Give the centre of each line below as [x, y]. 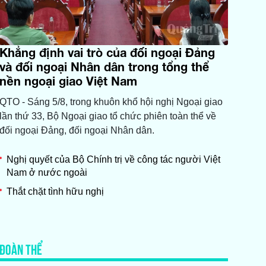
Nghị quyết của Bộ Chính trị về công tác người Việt [113, 159]
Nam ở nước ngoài [47, 172]
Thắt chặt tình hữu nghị [55, 191]
